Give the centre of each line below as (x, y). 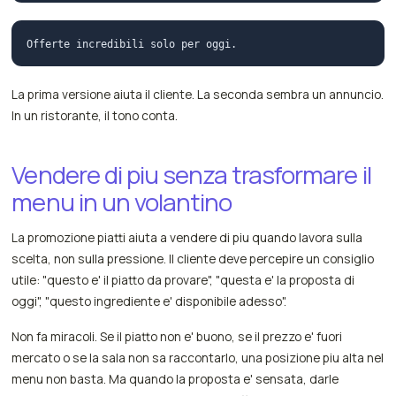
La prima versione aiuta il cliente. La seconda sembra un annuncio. (198, 94)
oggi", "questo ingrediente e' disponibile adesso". (149, 301)
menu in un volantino (122, 202)
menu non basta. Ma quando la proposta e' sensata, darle (175, 378)
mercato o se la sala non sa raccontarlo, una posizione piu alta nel (198, 357)
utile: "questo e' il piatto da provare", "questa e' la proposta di (183, 279)
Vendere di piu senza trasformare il (191, 174)
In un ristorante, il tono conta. (95, 115)
